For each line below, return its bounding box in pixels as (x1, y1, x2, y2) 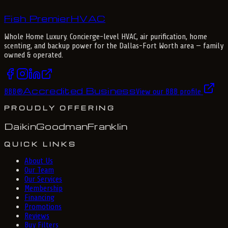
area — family (178, 41, 223, 50)
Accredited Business (23, 84, 136, 96)
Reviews (24, 211, 49, 220)
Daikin (4, 120, 36, 132)
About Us (24, 156, 53, 165)
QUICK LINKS (4, 139, 77, 148)
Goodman (36, 120, 88, 132)
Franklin (88, 120, 128, 132)
